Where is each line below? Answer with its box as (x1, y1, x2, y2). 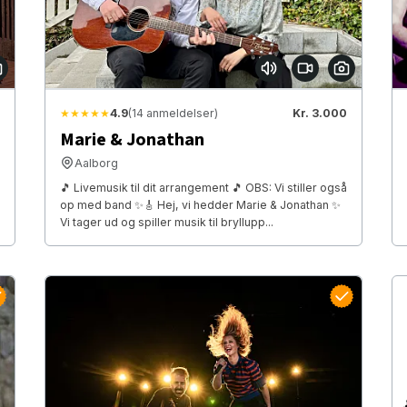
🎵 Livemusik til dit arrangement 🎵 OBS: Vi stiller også (59, 180, 347, 194)
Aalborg (74, 155, 118, 170)
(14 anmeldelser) (127, 105, 218, 120)
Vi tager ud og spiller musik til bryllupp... (59, 214, 273, 229)
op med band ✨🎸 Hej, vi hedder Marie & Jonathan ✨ (59, 197, 341, 212)
